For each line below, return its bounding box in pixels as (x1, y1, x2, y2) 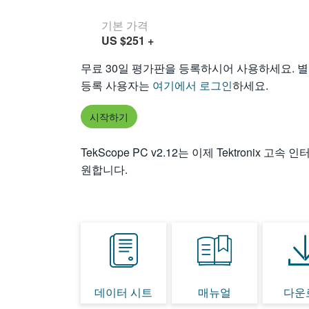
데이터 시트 (94, 284, 153, 300)
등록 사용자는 (81, 77, 152, 93)
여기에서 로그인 (152, 77, 232, 93)
